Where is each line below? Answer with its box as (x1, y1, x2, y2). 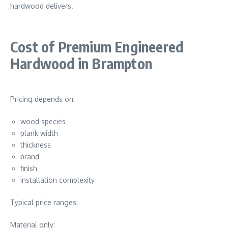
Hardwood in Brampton (10, 54, 152, 72)
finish (20, 164, 37, 173)
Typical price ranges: (10, 198, 78, 207)
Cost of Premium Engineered (10, 38, 184, 55)
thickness (20, 140, 51, 149)
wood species (20, 117, 66, 126)
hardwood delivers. (10, 2, 73, 10)
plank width (20, 129, 58, 137)
